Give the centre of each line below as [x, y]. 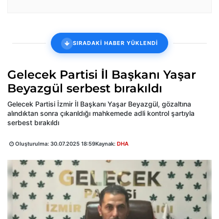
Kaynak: [106, 144]
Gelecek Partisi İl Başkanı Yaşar [102, 75]
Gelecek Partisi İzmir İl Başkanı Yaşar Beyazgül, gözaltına [99, 104]
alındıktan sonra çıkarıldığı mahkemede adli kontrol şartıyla [101, 113]
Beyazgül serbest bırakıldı [85, 88]
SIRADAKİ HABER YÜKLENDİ [115, 43]
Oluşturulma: [32, 144]
